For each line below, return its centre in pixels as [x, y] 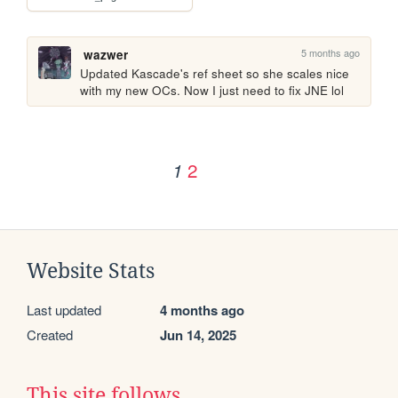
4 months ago [202, 310]
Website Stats [91, 271]
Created [50, 334]
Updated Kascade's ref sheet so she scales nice [215, 74]
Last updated [64, 309]
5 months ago [331, 53]
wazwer [105, 55]
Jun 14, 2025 [198, 334]
